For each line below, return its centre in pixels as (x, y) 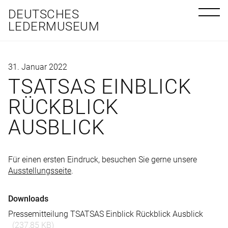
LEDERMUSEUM (54, 26)
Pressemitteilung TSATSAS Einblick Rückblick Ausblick (106, 214)
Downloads (28, 199)
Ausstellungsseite (40, 171)
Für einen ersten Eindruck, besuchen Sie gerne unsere (103, 160)
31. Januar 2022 (38, 67)
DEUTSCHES (44, 14)
